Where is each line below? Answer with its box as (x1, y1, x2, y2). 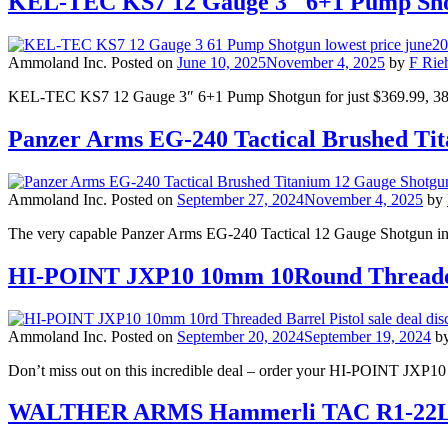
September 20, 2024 (177, 327, 304, 345)
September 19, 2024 (304, 327, 431, 345)
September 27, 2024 (177, 190, 304, 208)
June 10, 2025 (177, 53, 266, 71)
